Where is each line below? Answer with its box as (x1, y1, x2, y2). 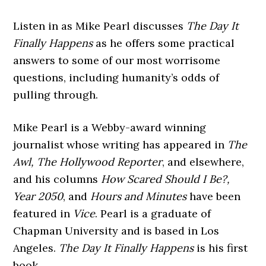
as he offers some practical (96, 36, 235, 50)
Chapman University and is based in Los (13, 224, 220, 237)
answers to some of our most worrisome (13, 53, 221, 67)
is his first (194, 241, 248, 255)
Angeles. (13, 241, 59, 255)
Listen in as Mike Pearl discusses (13, 19, 187, 33)
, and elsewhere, (162, 155, 245, 169)
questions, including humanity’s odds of (13, 71, 220, 84)
